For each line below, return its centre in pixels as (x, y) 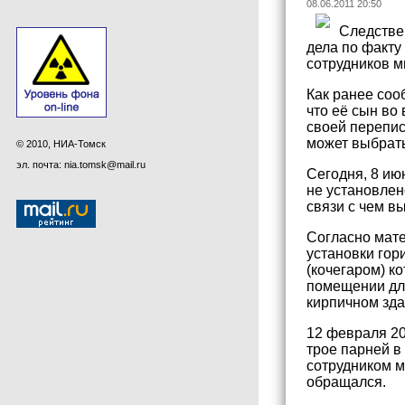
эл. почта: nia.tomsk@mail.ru (81, 164)
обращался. (346, 382)
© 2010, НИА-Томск (61, 143)
